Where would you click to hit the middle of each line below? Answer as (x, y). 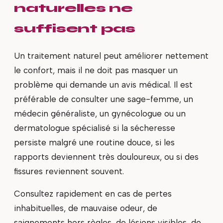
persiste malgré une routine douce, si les (94, 142)
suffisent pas (75, 28)
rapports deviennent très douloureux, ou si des (106, 157)
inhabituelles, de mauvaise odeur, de (86, 208)
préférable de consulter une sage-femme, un (104, 99)
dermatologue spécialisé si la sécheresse (95, 128)
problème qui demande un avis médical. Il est (103, 84)
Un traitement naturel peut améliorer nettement (111, 56)
